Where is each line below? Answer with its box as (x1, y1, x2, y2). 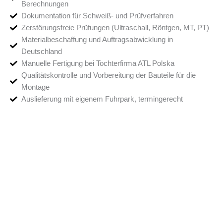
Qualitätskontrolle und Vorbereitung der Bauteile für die (21, 71, 196, 80)
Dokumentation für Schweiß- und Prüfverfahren (21, 12, 174, 20)
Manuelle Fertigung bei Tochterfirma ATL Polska (21, 59, 175, 68)
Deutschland (21, 48, 62, 56)
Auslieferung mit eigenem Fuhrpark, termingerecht (21, 95, 183, 104)
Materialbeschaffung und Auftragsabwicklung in (21, 36, 173, 44)
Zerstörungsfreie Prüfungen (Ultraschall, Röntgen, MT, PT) (21, 24, 210, 32)
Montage (21, 83, 50, 92)
